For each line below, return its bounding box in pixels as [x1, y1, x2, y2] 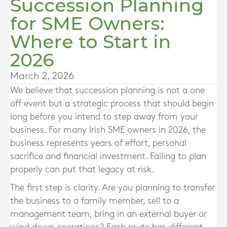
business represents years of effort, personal [10, 139, 186, 147]
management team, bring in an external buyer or [10, 210, 207, 218]
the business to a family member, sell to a [10, 197, 179, 205]
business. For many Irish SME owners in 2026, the [10, 126, 206, 134]
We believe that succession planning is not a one [10, 86, 205, 95]
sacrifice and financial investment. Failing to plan [10, 152, 206, 161]
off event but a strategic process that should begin [10, 99, 214, 108]
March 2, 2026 [10, 71, 74, 81]
